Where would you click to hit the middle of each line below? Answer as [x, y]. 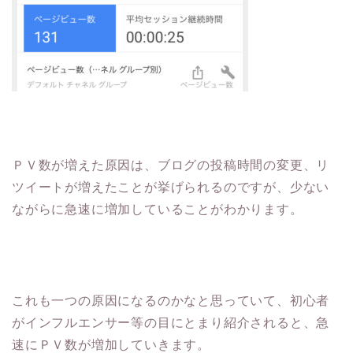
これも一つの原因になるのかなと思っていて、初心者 [171, 300]
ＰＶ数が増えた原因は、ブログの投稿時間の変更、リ [171, 165]
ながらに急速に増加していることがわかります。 [158, 209]
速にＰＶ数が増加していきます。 [111, 344]
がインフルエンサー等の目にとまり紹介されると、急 [171, 322]
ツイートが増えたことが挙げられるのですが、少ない [171, 187]
